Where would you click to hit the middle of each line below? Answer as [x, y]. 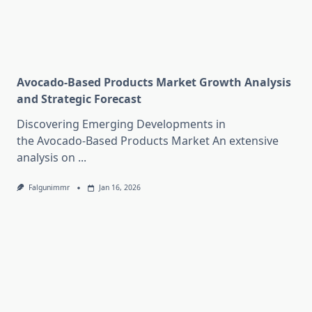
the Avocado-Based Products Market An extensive [148, 141]
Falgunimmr [49, 188]
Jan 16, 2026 [119, 188]
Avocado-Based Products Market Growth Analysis [154, 83]
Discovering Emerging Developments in [121, 124]
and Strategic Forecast [79, 99]
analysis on [46, 158]
